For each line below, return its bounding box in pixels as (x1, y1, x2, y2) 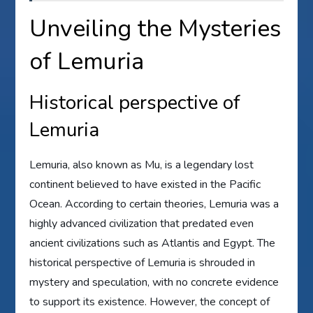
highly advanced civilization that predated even (29, 215, 254, 231)
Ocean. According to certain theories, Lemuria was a (29, 196, 279, 212)
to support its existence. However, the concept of (29, 293, 270, 310)
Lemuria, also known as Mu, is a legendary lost (29, 156, 254, 173)
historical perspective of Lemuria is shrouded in (29, 254, 256, 270)
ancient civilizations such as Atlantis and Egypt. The (29, 235, 276, 251)
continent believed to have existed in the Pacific (29, 176, 261, 192)
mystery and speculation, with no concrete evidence (29, 274, 279, 290)
